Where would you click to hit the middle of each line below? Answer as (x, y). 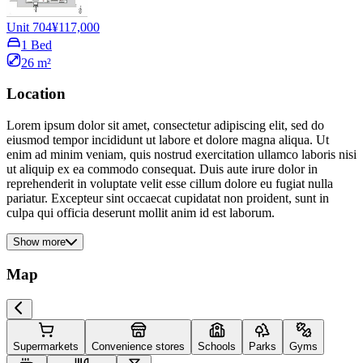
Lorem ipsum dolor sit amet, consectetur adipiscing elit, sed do (165, 126)
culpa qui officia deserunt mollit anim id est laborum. (141, 213)
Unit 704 (29, 27)
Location (36, 94)
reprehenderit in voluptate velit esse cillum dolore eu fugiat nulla (170, 184)
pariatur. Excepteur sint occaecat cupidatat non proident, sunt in (168, 199)
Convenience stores (138, 346)
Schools (217, 346)
